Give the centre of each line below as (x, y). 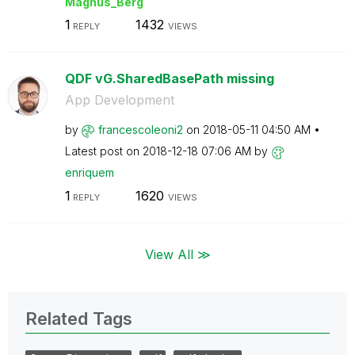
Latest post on (103, 151)
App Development (119, 100)
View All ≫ (177, 254)
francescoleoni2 (140, 130)
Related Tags (79, 318)
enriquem (89, 172)
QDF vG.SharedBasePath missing (169, 78)
